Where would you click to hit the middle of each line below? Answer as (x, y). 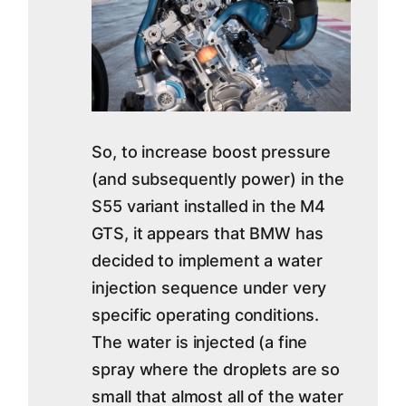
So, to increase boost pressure (212, 152)
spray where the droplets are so (216, 370)
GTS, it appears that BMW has (208, 234)
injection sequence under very (209, 288)
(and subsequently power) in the (218, 179)
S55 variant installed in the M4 (209, 207)
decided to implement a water (207, 261)
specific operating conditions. (206, 315)
